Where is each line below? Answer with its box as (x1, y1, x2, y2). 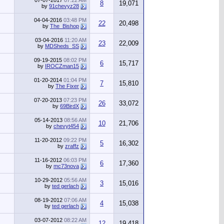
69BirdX (60, 103, 79, 109)
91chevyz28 (49, 3, 79, 9)
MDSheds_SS (45, 43, 79, 49)
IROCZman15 (45, 63, 79, 69)
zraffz (65, 143, 79, 149)
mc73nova (53, 163, 79, 169)
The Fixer (55, 83, 79, 89)
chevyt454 (53, 123, 79, 129)
